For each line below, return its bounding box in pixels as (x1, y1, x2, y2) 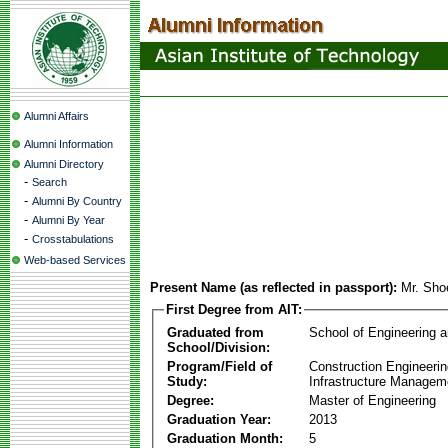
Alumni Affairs (24, 110, 89, 122)
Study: (167, 373, 207, 389)
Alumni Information (24, 138, 113, 150)
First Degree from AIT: (166, 302, 302, 317)
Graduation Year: (167, 411, 271, 427)
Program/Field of (167, 358, 272, 374)
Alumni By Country (32, 195, 122, 207)
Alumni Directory (24, 158, 104, 170)
